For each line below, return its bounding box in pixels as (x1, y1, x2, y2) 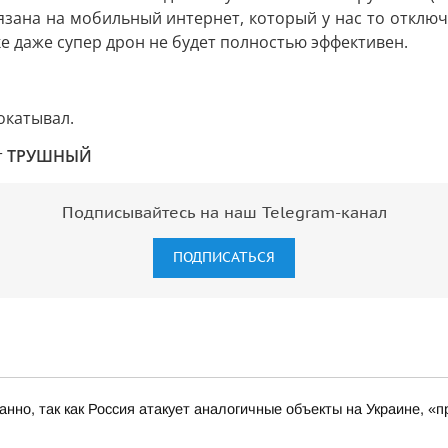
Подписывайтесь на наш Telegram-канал (61, 204, 387, 222)
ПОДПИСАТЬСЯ (173, 249, 275, 266)
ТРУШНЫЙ (7, 145, 92, 167)
